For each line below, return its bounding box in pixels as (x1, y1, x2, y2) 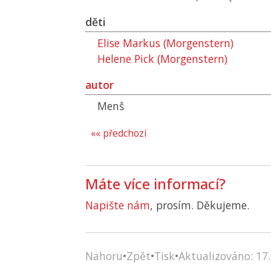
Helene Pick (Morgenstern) (97, 51, 227, 66)
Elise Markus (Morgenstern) (97, 36, 233, 50)
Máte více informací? (85, 174, 226, 194)
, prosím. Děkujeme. (150, 198, 249, 212)
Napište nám (85, 198, 150, 212)
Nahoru (85, 249, 123, 263)
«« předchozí (91, 127, 146, 140)
